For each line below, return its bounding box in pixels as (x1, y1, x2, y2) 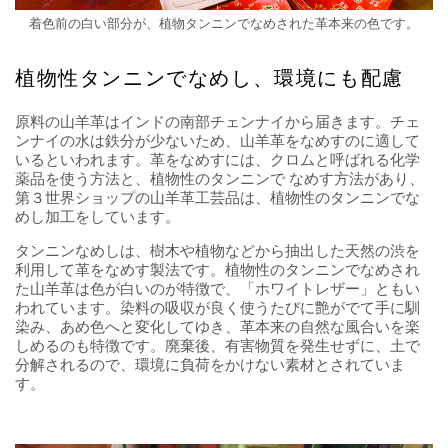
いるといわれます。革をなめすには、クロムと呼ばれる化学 (15, 151, 420, 169)
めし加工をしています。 (15, 208, 180, 226)
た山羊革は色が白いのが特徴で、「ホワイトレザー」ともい (15, 280, 420, 298)
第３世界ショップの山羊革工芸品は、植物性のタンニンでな (15, 189, 420, 207)
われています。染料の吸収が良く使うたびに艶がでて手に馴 (15, 299, 420, 317)
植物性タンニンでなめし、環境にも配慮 (15, 67, 404, 90)
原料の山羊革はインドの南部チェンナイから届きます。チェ (15, 113, 420, 131)
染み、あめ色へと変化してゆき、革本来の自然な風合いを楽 (15, 318, 420, 336)
